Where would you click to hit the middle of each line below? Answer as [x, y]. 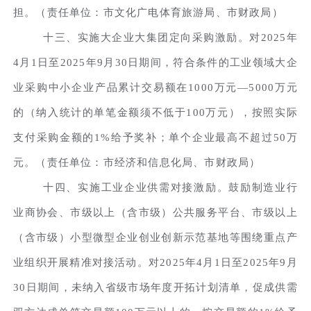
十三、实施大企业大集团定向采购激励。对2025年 [170, 37]
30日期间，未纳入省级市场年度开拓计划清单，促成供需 [155, 287]
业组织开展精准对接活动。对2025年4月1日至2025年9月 [155, 262]
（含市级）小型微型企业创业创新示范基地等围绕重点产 [155, 237]
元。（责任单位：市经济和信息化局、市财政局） [137, 162]
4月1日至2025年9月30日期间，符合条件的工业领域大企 [155, 62]
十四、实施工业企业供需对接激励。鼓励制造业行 [170, 187]
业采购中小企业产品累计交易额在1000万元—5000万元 [155, 87]
